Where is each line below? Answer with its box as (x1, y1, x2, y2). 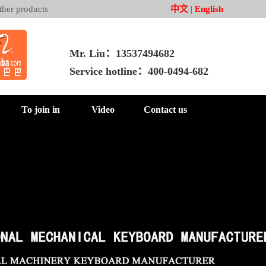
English (195, 4, 223, 14)
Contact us (144, 104, 187, 115)
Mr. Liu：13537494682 (69, 47, 175, 59)
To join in (21, 104, 60, 115)
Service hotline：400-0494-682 (69, 65, 208, 77)
